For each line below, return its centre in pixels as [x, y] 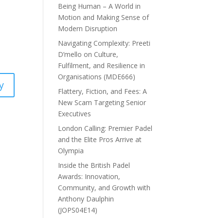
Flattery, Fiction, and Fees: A [103, 91]
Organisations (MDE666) [97, 76]
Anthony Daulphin [86, 199]
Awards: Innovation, [89, 176]
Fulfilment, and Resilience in [102, 65]
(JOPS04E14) [78, 210]
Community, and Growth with [104, 187]
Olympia [71, 150]
